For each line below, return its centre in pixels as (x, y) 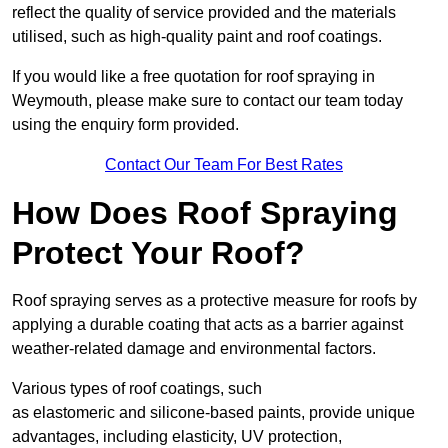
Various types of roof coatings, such (137, 389)
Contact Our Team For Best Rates (224, 165)
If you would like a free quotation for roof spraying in (193, 77)
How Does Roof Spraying (205, 213)
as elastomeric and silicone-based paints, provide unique (213, 413)
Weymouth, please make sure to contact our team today (207, 101)
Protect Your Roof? (158, 253)
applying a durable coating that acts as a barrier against (207, 325)
